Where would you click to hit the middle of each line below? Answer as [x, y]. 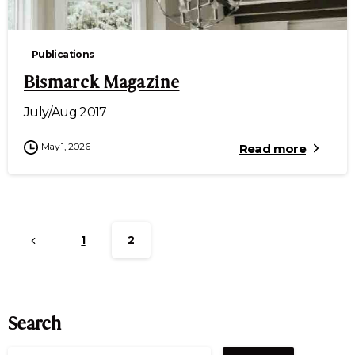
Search [34, 323]
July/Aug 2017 [65, 112]
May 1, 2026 [65, 146]
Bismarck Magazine [102, 82]
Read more [272, 148]
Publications [63, 54]
